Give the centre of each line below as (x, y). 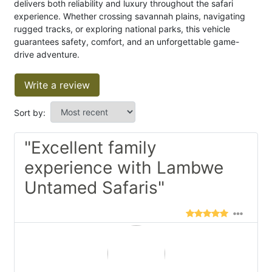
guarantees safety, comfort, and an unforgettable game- (127, 42)
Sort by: (30, 113)
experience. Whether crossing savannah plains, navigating (130, 16)
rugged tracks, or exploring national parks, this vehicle (122, 29)
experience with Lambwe (124, 168)
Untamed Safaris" (94, 188)
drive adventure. (47, 55)
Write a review (57, 85)
